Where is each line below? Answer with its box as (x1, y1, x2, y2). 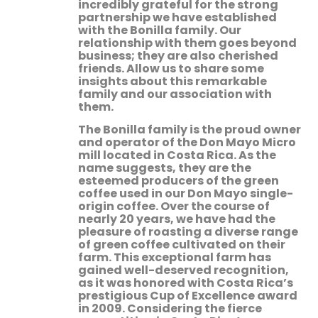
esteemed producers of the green (78, 172, 279, 190)
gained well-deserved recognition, (78, 262, 289, 279)
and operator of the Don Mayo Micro (78, 134, 296, 151)
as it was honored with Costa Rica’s (78, 275, 293, 292)
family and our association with (78, 86, 272, 103)
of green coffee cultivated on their (78, 236, 285, 253)
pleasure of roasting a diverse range (78, 224, 298, 241)
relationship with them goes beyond (78, 35, 297, 52)
